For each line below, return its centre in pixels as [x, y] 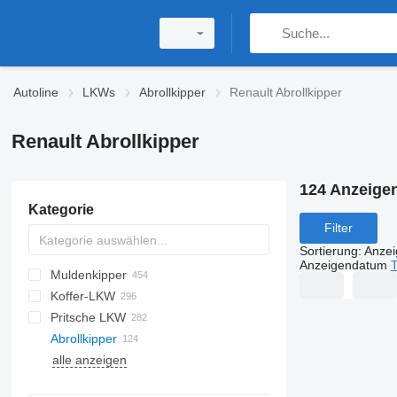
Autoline [36, 92]
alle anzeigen [89, 360]
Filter [338, 228]
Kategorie [61, 210]
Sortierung [328, 250]
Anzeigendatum [343, 265]
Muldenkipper [88, 275]
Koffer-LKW [82, 296]
